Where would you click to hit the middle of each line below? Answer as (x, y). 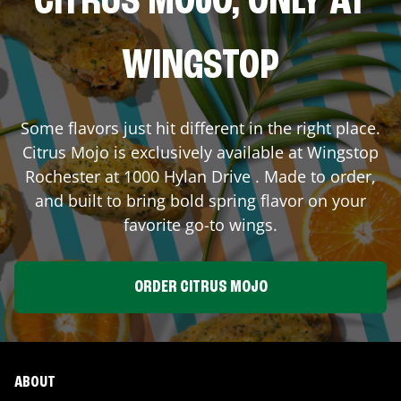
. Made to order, (313, 176)
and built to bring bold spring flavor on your (200, 200)
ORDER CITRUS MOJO (200, 287)
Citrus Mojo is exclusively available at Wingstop (200, 152)
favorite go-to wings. (200, 224)
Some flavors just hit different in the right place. (200, 128)
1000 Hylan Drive (187, 176)
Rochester (63, 176)
